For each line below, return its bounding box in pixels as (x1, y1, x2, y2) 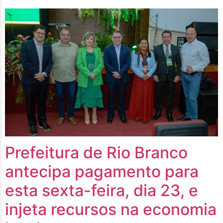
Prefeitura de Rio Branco (5, 143, 188, 163)
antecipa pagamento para (5, 162, 199, 182)
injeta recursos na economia (5, 200, 217, 220)
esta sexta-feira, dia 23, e (5, 181, 198, 201)
